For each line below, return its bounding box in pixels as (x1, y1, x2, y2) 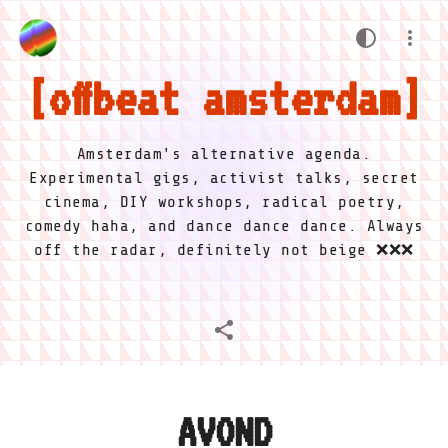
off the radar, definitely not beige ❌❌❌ (34, 241, 414, 259)
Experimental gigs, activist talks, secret (29, 169, 419, 187)
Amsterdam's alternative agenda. (76, 145, 372, 163)
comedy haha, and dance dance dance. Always (24, 217, 424, 235)
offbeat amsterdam (48, 70, 400, 126)
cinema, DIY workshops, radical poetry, (43, 193, 405, 211)
